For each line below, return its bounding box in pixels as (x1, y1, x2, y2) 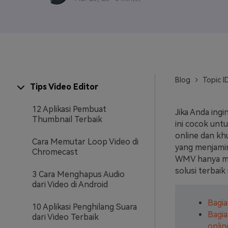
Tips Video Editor (30, 82, 98, 92)
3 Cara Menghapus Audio (32, 169, 125, 179)
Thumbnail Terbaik (32, 115, 102, 124)
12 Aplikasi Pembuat (32, 104, 106, 114)
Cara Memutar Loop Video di (32, 137, 138, 147)
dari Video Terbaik (32, 212, 99, 222)
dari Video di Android (32, 180, 108, 189)
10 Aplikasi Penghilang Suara (32, 202, 137, 212)
